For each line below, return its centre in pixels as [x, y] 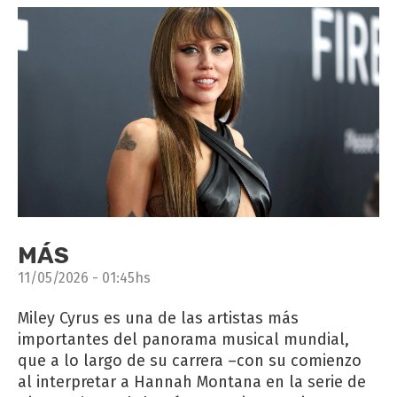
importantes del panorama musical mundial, [183, 339]
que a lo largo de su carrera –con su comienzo [190, 360]
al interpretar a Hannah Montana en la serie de [192, 381]
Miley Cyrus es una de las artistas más [158, 318]
